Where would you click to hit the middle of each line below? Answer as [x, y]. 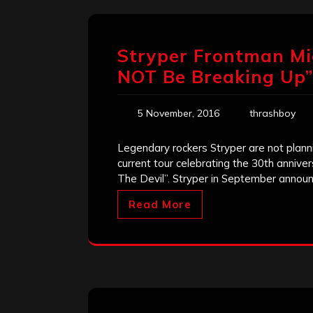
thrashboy [272, 114]
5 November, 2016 [179, 114]
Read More [160, 205]
